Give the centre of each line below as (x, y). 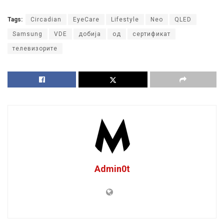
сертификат (151, 34)
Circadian (46, 19)
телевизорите (35, 48)
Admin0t (112, 168)
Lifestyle (125, 19)
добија (90, 34)
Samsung (27, 34)
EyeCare (86, 19)
